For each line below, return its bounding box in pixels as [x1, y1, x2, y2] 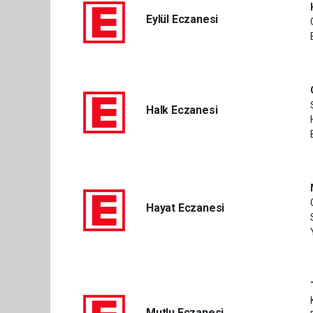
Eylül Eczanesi [145, 13, 219, 26]
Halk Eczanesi [145, 103, 218, 117]
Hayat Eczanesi [145, 201, 225, 214]
